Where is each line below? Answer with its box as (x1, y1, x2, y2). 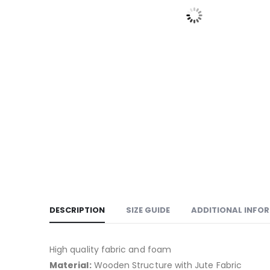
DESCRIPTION (49, 204, 105, 216)
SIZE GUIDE (126, 204, 170, 216)
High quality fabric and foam (49, 243, 171, 256)
